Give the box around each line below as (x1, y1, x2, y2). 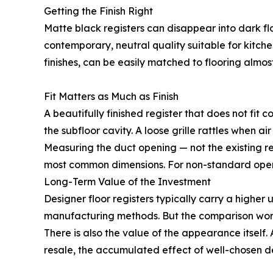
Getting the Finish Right (44, 5, 153, 18)
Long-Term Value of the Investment (44, 175, 211, 188)
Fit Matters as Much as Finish (44, 90, 179, 103)
